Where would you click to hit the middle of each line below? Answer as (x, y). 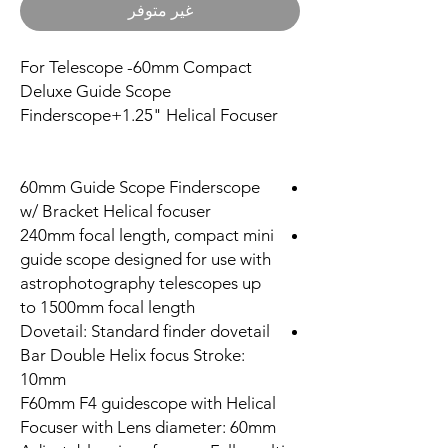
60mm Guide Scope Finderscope (140, 186)
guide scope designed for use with (145, 258)
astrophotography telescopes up (140, 282)
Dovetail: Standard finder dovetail (145, 330)
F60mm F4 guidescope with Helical (148, 402)
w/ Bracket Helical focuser (115, 210)
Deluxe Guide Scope (95, 90)
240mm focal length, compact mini (147, 234)
